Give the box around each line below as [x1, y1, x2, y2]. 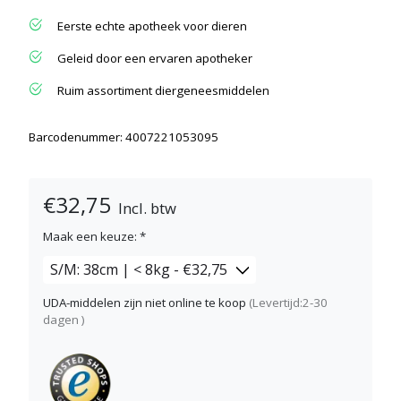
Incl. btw [118, 198, 177, 219]
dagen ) [43, 311, 85, 328]
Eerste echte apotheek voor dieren [57, 17, 247, 34]
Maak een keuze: [43, 228, 140, 245]
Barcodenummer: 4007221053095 [29, 128, 218, 145]
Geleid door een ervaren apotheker [57, 49, 252, 66]
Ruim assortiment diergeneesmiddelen [57, 81, 269, 98]
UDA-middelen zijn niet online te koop [43, 294, 249, 311]
